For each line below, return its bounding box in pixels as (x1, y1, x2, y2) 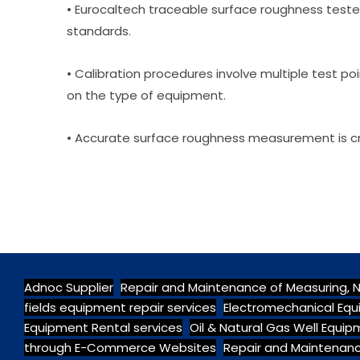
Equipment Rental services (24, 319, 182, 336)
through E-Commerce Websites (24, 339, 216, 356)
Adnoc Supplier (24, 279, 113, 296)
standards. (67, 22, 132, 39)
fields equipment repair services (24, 299, 216, 316)
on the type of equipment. (67, 87, 227, 104)
